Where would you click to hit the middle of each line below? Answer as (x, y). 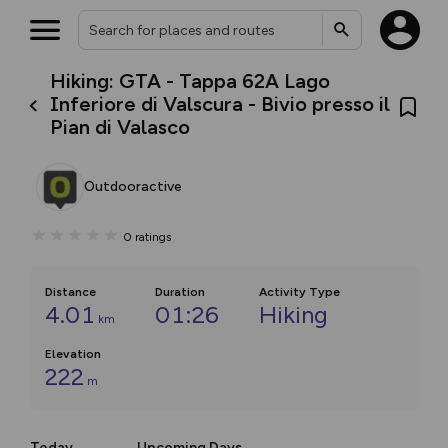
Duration (180, 292)
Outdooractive (133, 186)
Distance (70, 292)
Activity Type (299, 292)
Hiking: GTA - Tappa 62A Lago (190, 81)
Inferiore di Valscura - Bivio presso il (220, 104)
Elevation (73, 354)
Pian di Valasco (120, 127)
